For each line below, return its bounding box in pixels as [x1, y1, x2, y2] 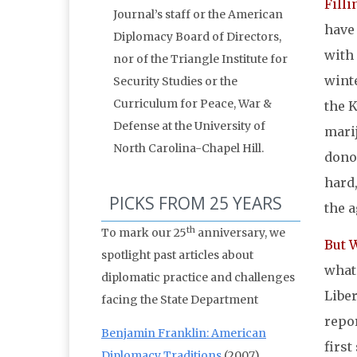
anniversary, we [195, 226, 285, 241]
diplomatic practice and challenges [101, 270, 295, 285]
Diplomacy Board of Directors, [113, 29, 281, 45]
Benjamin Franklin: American [101, 326, 266, 341]
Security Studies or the [113, 74, 237, 89]
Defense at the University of [113, 119, 265, 134]
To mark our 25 [101, 226, 186, 241]
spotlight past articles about [101, 248, 253, 263]
